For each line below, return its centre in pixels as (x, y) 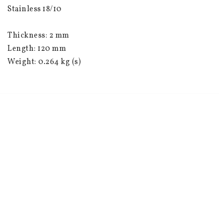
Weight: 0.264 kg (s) (44, 62)
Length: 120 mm (37, 49)
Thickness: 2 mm (38, 36)
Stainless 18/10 (34, 10)
